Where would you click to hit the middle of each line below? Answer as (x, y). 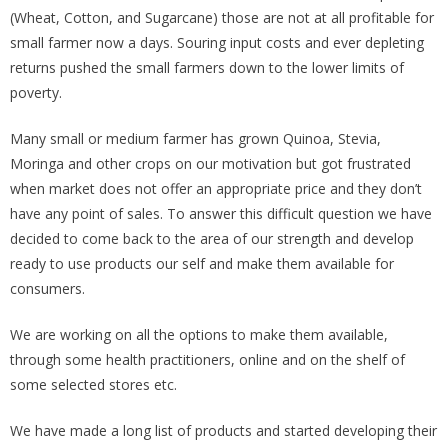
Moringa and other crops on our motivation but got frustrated (210, 163)
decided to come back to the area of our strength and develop (212, 238)
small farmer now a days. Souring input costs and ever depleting (217, 42)
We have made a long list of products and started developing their (223, 430)
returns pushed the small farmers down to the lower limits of (207, 67)
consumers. (47, 288)
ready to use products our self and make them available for (202, 263)
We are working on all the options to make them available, (199, 334)
